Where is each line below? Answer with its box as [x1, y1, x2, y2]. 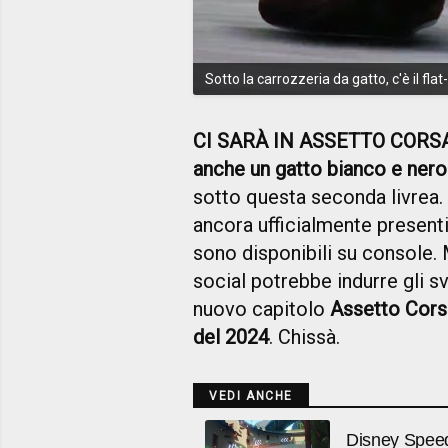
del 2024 [193, 324, 269, 349]
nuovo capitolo [193, 296, 330, 321]
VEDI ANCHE [209, 388, 293, 403]
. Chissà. [269, 324, 340, 349]
